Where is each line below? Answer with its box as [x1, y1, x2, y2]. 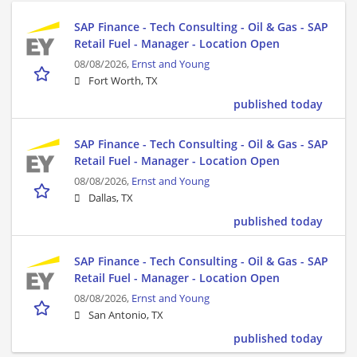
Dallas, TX [88, 191, 133, 206]
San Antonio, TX [88, 308, 163, 323]
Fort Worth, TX [88, 74, 158, 88]
